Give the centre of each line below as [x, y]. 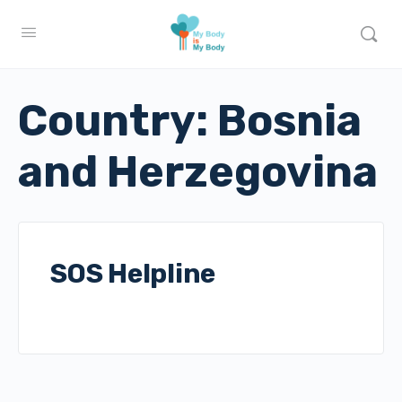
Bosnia [289, 121]
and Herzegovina [198, 172]
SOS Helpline [133, 274]
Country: [118, 121]
